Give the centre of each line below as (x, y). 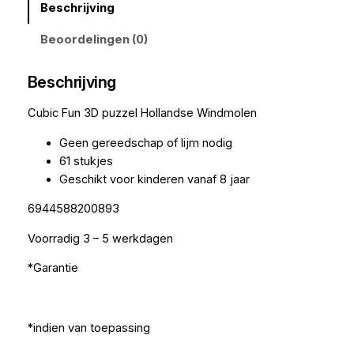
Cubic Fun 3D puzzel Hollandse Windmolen (142, 113)
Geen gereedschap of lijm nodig (145, 143)
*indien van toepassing (88, 328)
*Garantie (53, 268)
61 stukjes (86, 161)
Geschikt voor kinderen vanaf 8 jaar (154, 179)
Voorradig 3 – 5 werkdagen (100, 238)
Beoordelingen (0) (94, 39)
